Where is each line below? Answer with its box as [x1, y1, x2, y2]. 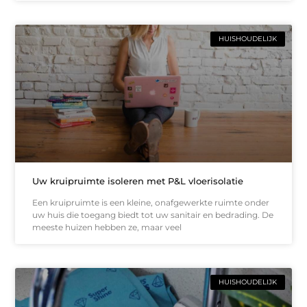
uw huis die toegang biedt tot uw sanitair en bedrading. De [32, 210, 274, 221]
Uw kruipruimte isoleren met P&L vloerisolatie [32, 175, 244, 187]
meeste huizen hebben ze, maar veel [32, 222, 182, 233]
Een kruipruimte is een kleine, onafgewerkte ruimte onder [32, 197, 270, 208]
